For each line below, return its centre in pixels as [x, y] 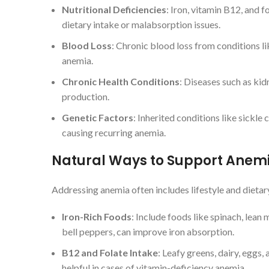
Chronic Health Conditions [121, 81]
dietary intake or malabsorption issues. [141, 24]
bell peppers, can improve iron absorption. [148, 231]
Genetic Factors [98, 117]
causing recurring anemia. [114, 132]
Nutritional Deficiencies [114, 9]
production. [86, 96]
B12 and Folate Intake [110, 252]
